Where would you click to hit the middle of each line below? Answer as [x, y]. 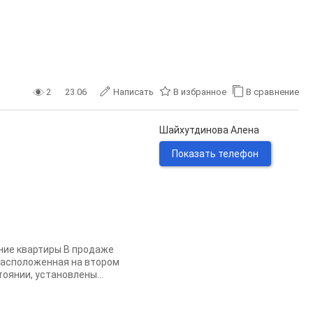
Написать [133, 92]
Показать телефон [215, 154]
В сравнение [272, 92]
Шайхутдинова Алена [209, 130]
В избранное [200, 92]
